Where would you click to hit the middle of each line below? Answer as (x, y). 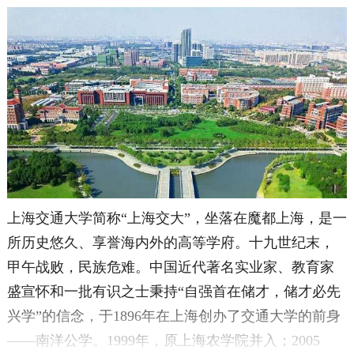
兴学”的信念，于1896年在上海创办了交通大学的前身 (173, 316)
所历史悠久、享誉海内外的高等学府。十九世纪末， (170, 242)
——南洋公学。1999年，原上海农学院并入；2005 (163, 340)
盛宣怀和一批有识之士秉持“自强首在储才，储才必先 (173, 291)
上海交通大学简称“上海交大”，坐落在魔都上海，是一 (177, 218)
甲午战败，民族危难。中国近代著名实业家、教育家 (170, 267)
